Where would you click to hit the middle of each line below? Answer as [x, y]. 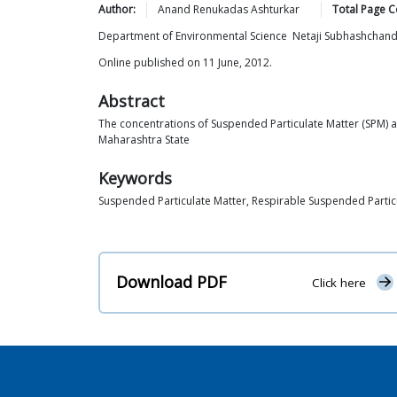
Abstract [132, 101]
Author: [117, 9]
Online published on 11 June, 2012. [185, 62]
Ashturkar [275, 9]
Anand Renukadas [203, 9]
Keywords [135, 178]
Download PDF [171, 282]
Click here [339, 283]
